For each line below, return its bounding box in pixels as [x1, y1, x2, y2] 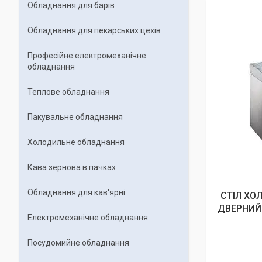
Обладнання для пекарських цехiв [27, 26, 161, 35]
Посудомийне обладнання [27, 238, 129, 247]
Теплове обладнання [27, 87, 109, 96]
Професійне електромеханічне [27, 51, 146, 60]
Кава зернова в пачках [27, 163, 116, 172]
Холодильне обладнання [27, 137, 125, 147]
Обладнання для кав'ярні [27, 188, 125, 197]
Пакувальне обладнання [27, 112, 123, 122]
